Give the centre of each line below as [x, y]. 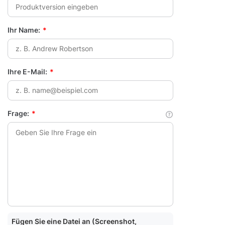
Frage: [18, 113]
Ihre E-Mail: [27, 72]
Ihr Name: [24, 30]
